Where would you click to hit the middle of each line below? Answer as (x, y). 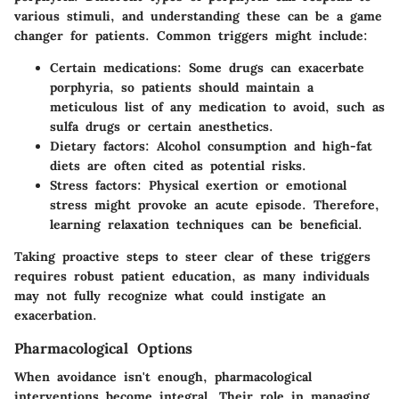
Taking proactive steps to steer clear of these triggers (192, 256)
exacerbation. (56, 315)
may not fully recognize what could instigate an (170, 295)
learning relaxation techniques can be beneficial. (206, 224)
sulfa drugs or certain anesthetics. (162, 126)
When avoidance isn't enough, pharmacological (163, 376)
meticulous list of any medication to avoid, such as (217, 106)
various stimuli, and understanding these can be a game (198, 16)
